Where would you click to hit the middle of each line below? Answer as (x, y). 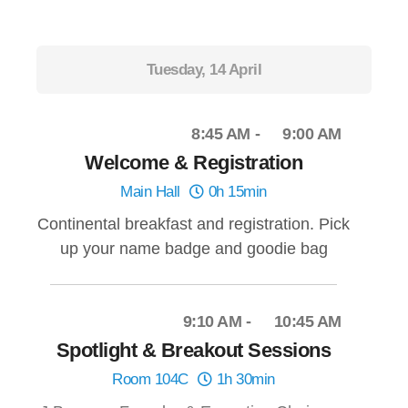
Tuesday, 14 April (204, 70)
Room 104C (150, 380)
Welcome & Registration (194, 163)
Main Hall (150, 192)
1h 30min (244, 380)
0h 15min (235, 192)
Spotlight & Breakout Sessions (194, 351)
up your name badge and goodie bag (194, 249)
